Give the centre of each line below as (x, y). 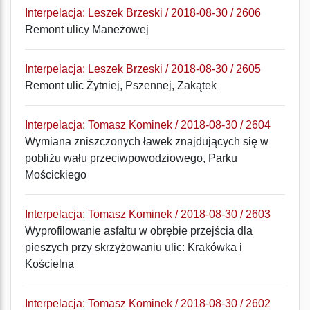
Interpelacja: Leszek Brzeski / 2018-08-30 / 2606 (143, 13)
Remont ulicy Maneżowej (87, 29)
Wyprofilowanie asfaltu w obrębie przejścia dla (139, 231)
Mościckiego (56, 175)
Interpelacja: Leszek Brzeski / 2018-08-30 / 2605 (143, 69)
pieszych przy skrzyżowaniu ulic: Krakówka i (134, 247)
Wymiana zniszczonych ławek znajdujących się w (147, 142)
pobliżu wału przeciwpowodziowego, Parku (131, 158)
